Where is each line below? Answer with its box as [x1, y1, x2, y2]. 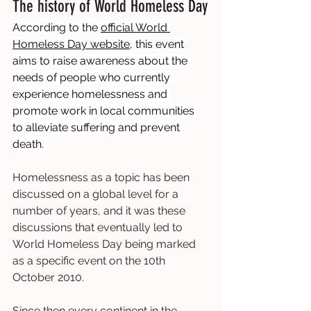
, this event [130, 37, 187, 51]
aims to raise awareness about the [12, 54, 190, 68]
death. [12, 137, 47, 151]
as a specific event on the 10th [12, 254, 168, 268]
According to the [12, 21, 101, 35]
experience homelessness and [12, 87, 170, 101]
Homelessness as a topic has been [12, 171, 192, 185]
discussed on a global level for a [12, 187, 181, 201]
